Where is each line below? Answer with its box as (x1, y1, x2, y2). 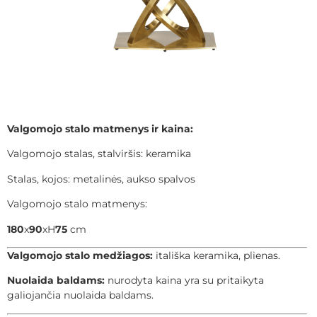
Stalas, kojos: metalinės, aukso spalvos (7, 172, 195, 185)
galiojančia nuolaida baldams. (7, 289, 154, 302)
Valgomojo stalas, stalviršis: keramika (7, 147, 191, 161)
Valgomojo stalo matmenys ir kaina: (7, 122, 193, 135)
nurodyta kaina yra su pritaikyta (105, 274, 264, 287)
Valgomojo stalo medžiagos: (7, 248, 156, 262)
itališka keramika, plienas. (156, 248, 280, 262)
